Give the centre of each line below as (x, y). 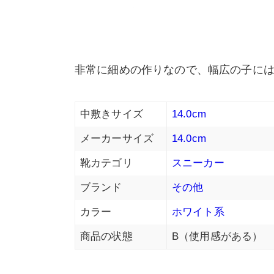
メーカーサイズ (117, 139)
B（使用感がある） (217, 237)
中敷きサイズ (112, 114)
